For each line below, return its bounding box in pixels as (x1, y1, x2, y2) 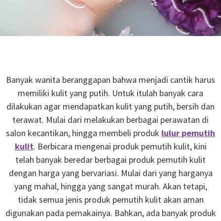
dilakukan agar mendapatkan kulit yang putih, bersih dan (6, 101, 215, 112)
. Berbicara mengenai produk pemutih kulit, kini (33, 141, 207, 152)
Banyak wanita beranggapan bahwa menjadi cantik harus (6, 74, 215, 85)
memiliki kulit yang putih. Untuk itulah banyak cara (18, 87, 203, 99)
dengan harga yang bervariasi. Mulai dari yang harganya (8, 167, 213, 179)
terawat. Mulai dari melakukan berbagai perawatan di (12, 114, 209, 125)
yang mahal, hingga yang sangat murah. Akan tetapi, (14, 181, 207, 192)
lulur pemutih (161, 127, 215, 139)
